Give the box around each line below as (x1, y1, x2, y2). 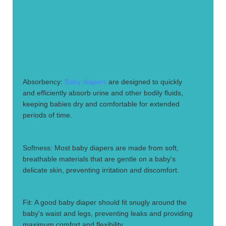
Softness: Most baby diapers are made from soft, (23, 143, 179, 152)
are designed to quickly (106, 77, 183, 86)
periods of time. (23, 110, 73, 119)
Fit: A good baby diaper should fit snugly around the (23, 198, 187, 207)
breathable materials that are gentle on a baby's (23, 154, 176, 163)
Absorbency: (23, 77, 65, 86)
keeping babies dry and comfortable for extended (23, 99, 180, 108)
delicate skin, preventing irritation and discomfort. (23, 165, 180, 174)
